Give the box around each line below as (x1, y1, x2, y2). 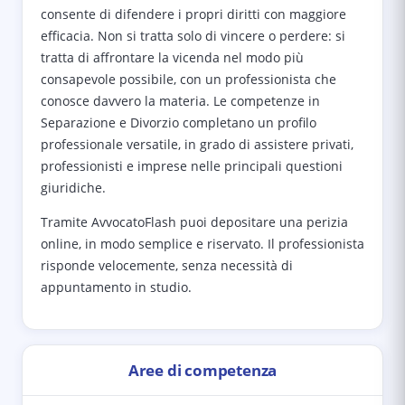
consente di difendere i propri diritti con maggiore (41, 5, 346, 23)
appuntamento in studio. (41, 278, 192, 296)
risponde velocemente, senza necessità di (41, 257, 293, 274)
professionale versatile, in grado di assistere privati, (41, 136, 353, 153)
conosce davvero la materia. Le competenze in (41, 92, 320, 109)
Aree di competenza (127, 360, 278, 381)
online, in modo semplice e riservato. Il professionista (41, 235, 364, 252)
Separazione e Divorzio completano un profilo (41, 114, 316, 131)
